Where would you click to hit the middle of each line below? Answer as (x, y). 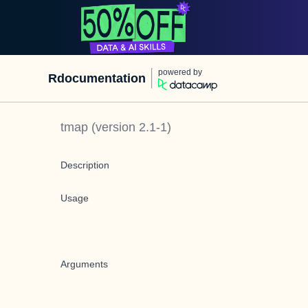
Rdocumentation (97, 78)
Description (85, 165)
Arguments (84, 264)
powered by (180, 72)
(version (113, 127)
